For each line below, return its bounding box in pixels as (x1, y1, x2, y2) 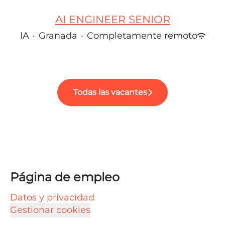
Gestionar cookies (10, 204, 90, 215)
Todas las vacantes (73, 87, 147, 97)
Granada (38, 30, 77, 41)
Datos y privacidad (10, 192, 94, 203)
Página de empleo (10, 170, 120, 184)
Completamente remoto (86, 30, 197, 41)
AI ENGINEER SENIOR (55, 13, 170, 26)
